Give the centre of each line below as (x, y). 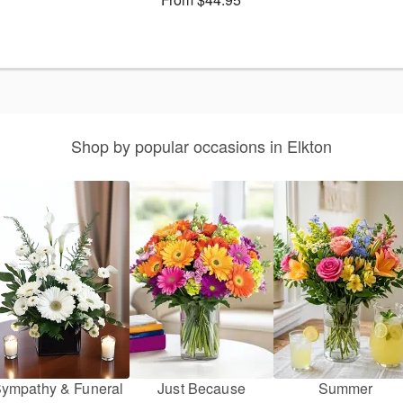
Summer (345, 389)
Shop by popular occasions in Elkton (201, 146)
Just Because (201, 389)
